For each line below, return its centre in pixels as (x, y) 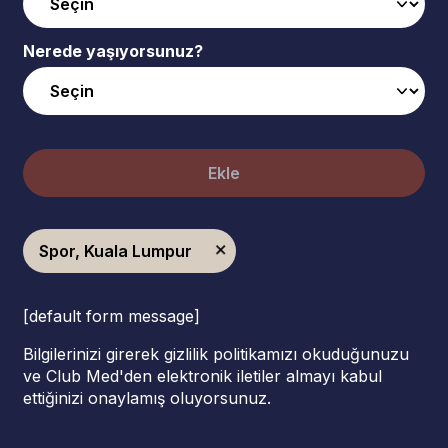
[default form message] (111, 316)
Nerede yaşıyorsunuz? (113, 51)
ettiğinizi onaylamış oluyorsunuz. (147, 398)
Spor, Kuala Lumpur (115, 251)
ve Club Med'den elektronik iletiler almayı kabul (202, 376)
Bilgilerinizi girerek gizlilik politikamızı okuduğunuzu (216, 354)
